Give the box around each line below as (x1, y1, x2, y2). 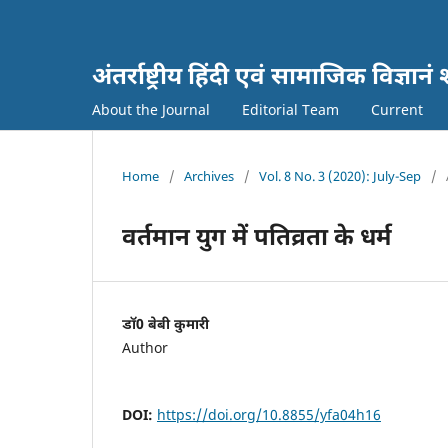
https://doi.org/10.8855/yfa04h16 (157, 404, 381, 424)
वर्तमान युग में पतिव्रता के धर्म (122, 218, 392, 252)
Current (371, 99, 423, 119)
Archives (184, 166, 234, 185)
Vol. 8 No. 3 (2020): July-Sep (259, 166, 421, 185)
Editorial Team (242, 99, 339, 119)
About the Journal (92, 99, 210, 119)
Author (122, 337, 168, 357)
